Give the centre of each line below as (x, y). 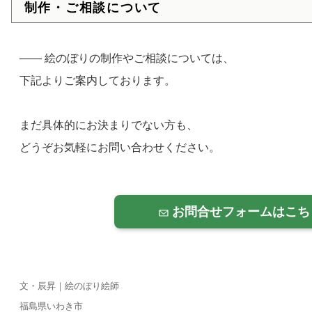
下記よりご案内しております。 (97, 81)
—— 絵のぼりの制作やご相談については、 (126, 58)
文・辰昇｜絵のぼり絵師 (69, 286)
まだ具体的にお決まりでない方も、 (108, 125)
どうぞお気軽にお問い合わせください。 (119, 148)
